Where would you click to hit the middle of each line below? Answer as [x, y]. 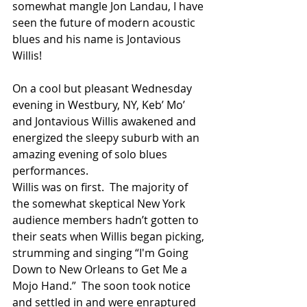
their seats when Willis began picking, [110, 237]
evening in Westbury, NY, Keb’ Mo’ [100, 105]
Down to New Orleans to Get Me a [101, 270]
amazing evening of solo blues [91, 155]
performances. [50, 171]
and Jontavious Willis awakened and [106, 122]
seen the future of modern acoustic [105, 23]
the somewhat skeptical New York [100, 204]
